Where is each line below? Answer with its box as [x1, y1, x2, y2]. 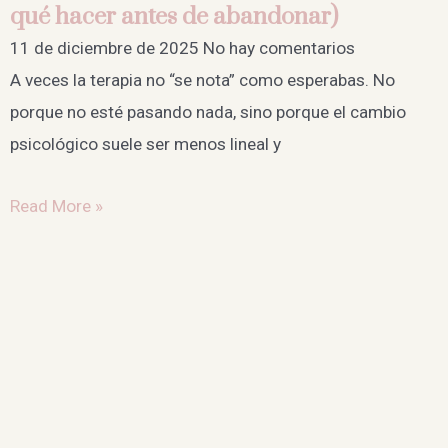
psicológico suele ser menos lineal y [10, 133, 281, 154]
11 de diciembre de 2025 [10, 37, 203, 58]
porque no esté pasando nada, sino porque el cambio [10, 101, 406, 122]
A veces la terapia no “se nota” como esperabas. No [10, 69, 395, 90]
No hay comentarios [203, 37, 355, 58]
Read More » [10, 196, 103, 217]
